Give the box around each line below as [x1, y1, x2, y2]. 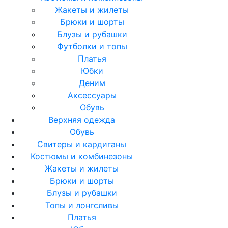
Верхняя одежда [48, 114, 115, 125]
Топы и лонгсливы [45, 199, 119, 210]
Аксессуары [67, 90, 117, 100]
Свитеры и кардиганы [37, 138, 126, 149]
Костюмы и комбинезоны [31, 151, 133, 161]
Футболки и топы [56, 41, 127, 51]
